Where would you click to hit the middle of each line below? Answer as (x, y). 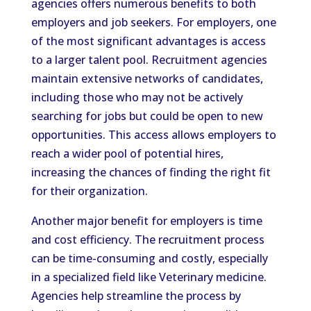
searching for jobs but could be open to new (147, 116)
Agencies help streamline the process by (136, 296)
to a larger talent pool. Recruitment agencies (149, 60)
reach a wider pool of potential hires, (127, 153)
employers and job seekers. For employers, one (153, 22)
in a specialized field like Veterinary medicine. (149, 277)
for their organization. (89, 191)
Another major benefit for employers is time (146, 221)
